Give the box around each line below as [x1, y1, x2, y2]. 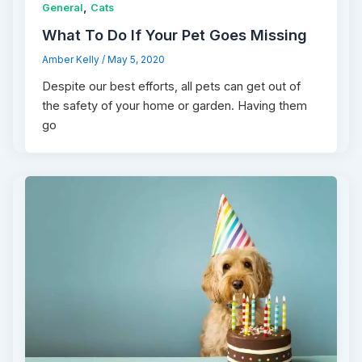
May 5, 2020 [107, 54, 166, 66]
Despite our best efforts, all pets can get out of [42, 78, 301, 94]
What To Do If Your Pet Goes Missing [42, 26, 308, 44]
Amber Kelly [42, 54, 103, 66]
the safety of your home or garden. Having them [42, 98, 308, 113]
